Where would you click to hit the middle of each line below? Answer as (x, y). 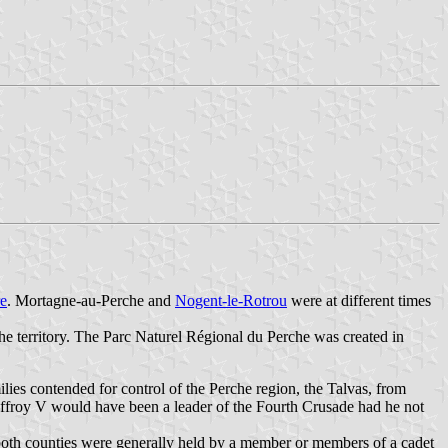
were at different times (359, 300)
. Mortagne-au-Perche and (91, 300)
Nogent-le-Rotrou (231, 300)
